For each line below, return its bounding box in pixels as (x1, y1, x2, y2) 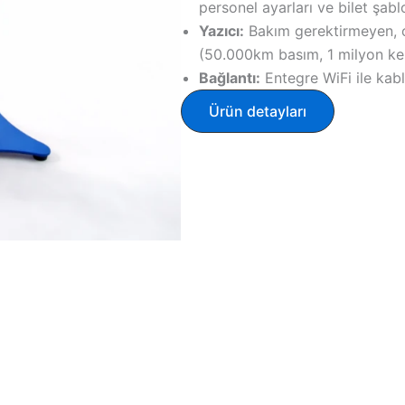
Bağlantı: (199, 68, 261, 87)
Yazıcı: (199, 21, 245, 40)
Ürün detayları (209, 101, 307, 120)
